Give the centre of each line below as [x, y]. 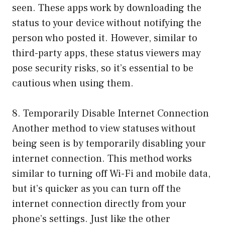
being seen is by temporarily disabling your [109, 143]
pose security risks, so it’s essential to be [103, 68]
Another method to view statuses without [104, 128]
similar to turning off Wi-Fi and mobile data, [111, 174]
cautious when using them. [73, 83]
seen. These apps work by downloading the [107, 8]
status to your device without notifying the [107, 23]
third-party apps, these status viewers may [106, 53]
